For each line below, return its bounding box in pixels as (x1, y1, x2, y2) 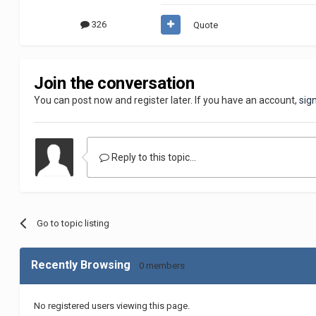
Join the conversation (34, 73, 195, 93)
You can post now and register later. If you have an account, (34, 94, 300, 106)
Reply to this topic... (109, 151, 197, 163)
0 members (139, 260, 186, 271)
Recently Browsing (31, 257, 140, 272)
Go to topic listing (36, 217, 109, 229)
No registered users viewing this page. (34, 300, 190, 312)
